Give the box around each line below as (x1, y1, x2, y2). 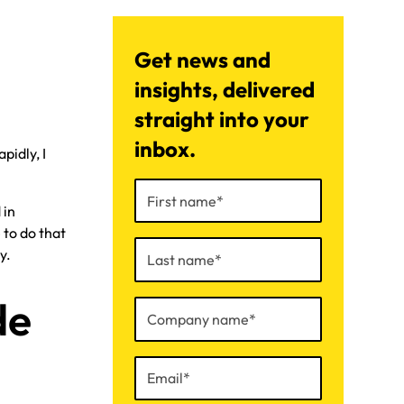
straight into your (133, 105, 309, 133)
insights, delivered (133, 75, 315, 103)
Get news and (133, 45, 271, 73)
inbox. (133, 134, 196, 162)
